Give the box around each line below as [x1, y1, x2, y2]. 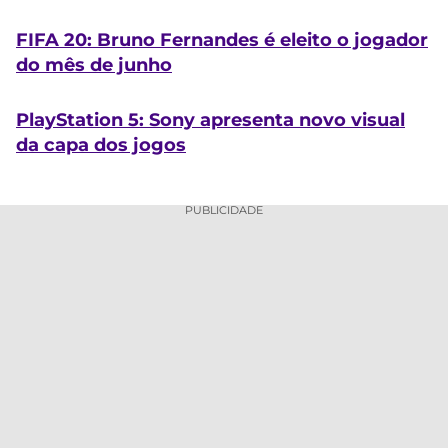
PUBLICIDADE [185, 203, 263, 218]
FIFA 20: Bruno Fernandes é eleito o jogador [16, 28, 428, 51]
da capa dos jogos [16, 134, 186, 157]
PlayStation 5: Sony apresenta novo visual [16, 109, 405, 132]
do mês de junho [16, 53, 172, 76]
